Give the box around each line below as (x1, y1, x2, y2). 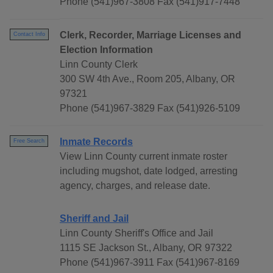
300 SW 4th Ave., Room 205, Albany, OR (60, 74, 235, 85)
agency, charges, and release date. (60, 180, 210, 191)
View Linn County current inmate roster (60, 151, 227, 162)
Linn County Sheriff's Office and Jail (60, 228, 213, 239)
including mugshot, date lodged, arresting (60, 166, 238, 177)
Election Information (60, 44, 153, 55)
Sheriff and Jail (60, 213, 129, 224)
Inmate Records (60, 136, 133, 147)
